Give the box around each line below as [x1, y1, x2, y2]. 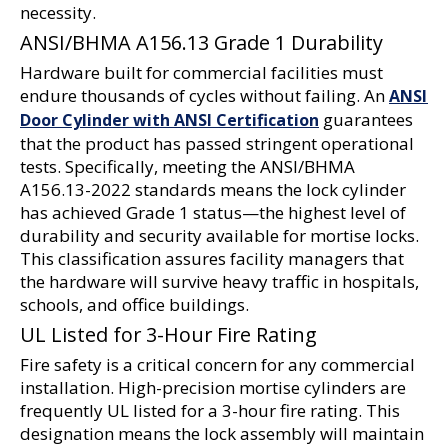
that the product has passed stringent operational [20, 132, 414, 155]
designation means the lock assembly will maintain [20, 422, 424, 445]
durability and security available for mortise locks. [20, 224, 419, 247]
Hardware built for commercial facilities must [20, 61, 383, 84]
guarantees [319, 108, 413, 131]
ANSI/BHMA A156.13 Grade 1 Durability [20, 29, 383, 56]
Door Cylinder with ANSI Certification [20, 109, 319, 131]
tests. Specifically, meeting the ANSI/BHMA [20, 155, 355, 178]
